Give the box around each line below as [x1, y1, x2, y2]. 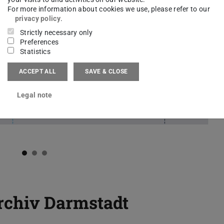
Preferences [20, 37, 59, 46]
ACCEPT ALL [19, 68, 56, 75]
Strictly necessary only [20, 28, 93, 36]
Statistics [20, 47, 51, 55]
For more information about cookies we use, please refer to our [7, 4, 210, 13]
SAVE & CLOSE [85, 68, 128, 75]
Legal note [16, 91, 52, 99]
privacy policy [14, 14, 60, 22]
